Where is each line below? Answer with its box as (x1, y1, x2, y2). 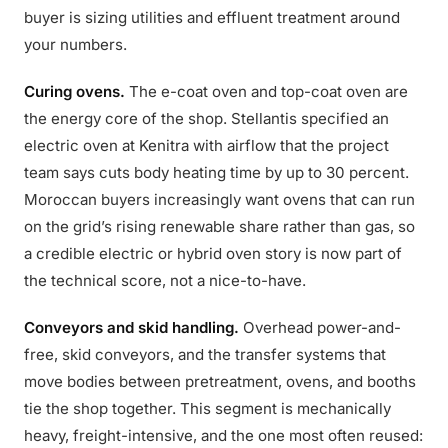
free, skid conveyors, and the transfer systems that (24, 345, 386, 364)
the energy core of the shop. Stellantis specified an (24, 109, 389, 128)
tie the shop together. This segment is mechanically (24, 399, 391, 418)
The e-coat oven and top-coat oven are (125, 82, 408, 101)
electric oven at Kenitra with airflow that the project (24, 136, 389, 155)
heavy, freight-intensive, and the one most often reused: (24, 426, 423, 445)
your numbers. (24, 35, 127, 54)
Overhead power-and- (239, 318, 401, 337)
